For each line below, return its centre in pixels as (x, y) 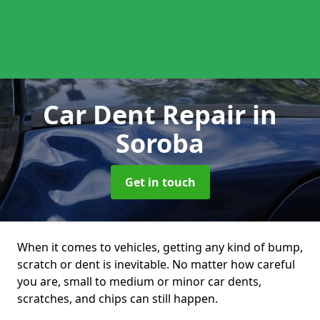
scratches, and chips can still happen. (117, 299)
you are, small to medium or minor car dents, (139, 281)
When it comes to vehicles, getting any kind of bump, (160, 247)
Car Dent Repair (147, 115)
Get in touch (160, 182)
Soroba (160, 143)
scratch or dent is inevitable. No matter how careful (156, 264)
